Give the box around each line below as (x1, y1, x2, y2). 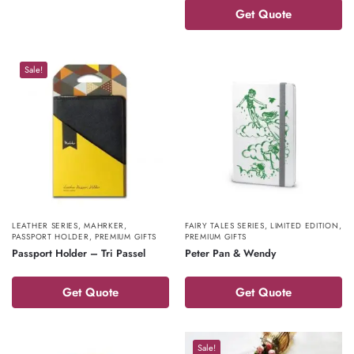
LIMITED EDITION (270, 220, 339, 232)
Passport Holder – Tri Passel (12, 246, 145, 261)
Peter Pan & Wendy (185, 246, 276, 261)
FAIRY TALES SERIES (185, 220, 265, 232)
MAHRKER (84, 220, 125, 232)
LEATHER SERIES (12, 220, 78, 232)
